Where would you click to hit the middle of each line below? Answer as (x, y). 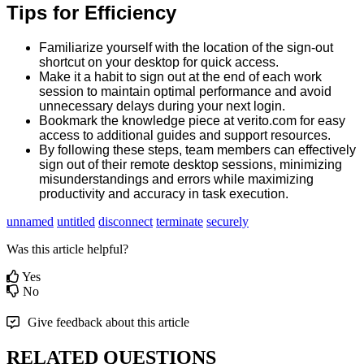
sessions (247, 164)
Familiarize (71, 47)
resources (299, 135)
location (226, 47)
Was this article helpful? (67, 249)
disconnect (126, 221)
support (246, 135)
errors (194, 179)
